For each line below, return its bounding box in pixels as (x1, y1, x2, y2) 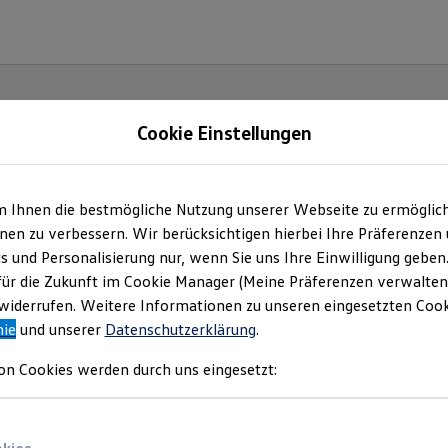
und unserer (15, 319, 105, 339)
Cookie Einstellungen (136, 120, 312, 144)
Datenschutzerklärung (104, 319, 256, 339)
